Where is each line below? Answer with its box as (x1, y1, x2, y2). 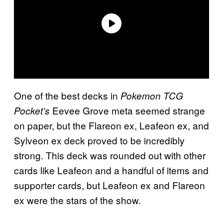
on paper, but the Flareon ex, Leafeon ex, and (14, 118, 209, 132)
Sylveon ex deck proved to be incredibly (14, 133, 185, 147)
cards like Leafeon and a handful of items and (14, 163, 209, 177)
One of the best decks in (14, 88, 120, 102)
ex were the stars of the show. (14, 193, 141, 207)
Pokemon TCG (120, 89, 183, 102)
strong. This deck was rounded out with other (14, 148, 206, 162)
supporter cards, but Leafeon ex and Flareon (14, 178, 205, 192)
